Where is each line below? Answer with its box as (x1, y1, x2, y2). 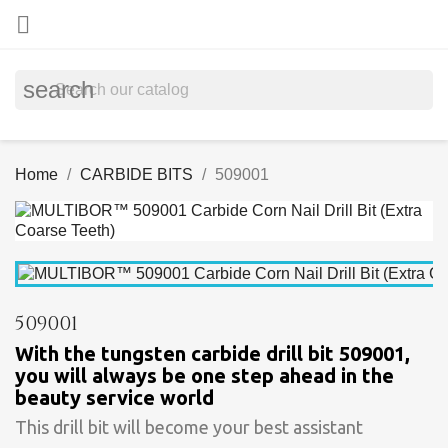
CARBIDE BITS (80, 166, 193, 183)
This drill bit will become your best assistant (15, 417, 363, 437)
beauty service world (15, 386, 214, 409)
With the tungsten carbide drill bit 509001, (15, 342, 410, 365)
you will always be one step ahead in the (15, 364, 394, 387)
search (23, 76, 94, 103)
